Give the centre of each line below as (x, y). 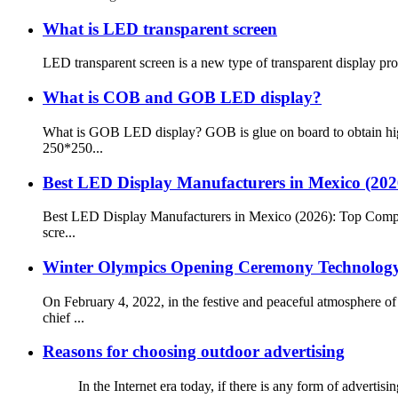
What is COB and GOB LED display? (182, 98)
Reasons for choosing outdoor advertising (194, 352)
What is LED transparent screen (160, 28)
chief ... (64, 317)
